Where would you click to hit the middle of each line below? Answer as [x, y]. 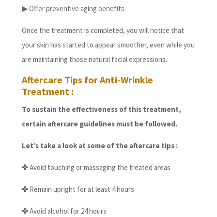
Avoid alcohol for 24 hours [67, 211]
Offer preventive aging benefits [76, 9]
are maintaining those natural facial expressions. [94, 60]
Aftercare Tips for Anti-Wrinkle [87, 80]
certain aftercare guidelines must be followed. [99, 124]
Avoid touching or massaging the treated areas [99, 168]
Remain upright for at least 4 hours [81, 189]
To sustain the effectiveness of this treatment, [101, 109]
